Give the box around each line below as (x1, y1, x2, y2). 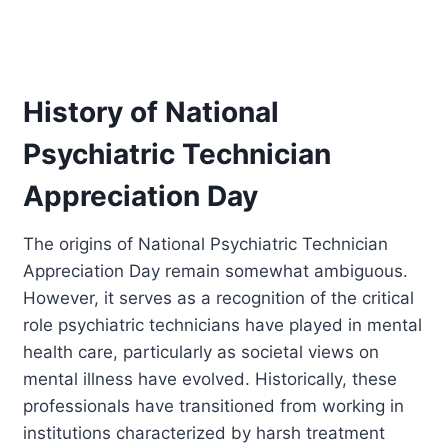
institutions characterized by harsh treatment (23, 422, 386, 443)
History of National (23, 94, 280, 129)
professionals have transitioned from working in (23, 395, 405, 416)
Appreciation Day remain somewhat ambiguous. (23, 260, 409, 281)
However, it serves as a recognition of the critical (23, 287, 415, 308)
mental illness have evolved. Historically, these (23, 368, 398, 389)
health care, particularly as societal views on (23, 341, 380, 362)
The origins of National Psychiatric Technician (23, 233, 389, 254)
